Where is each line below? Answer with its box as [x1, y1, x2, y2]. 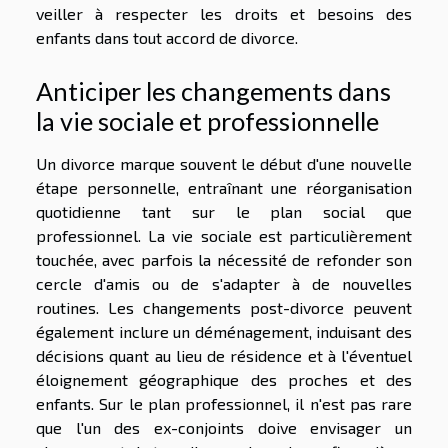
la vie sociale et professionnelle [36, 105, 379, 136]
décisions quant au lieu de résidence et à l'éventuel [36, 345, 412, 365]
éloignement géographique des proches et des [36, 369, 412, 389]
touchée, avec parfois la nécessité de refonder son [36, 249, 412, 269]
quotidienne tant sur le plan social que [36, 201, 412, 221]
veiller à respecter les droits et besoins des [36, 4, 412, 24]
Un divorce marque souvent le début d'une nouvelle [36, 153, 412, 173]
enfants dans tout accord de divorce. [36, 28, 298, 48]
